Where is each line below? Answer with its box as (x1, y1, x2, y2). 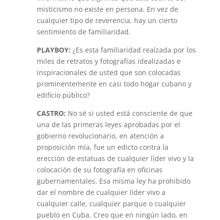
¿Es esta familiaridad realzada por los (72, 45, 196, 55)
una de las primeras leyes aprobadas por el (36, 120, 180, 129)
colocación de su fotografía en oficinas (36, 165, 163, 174)
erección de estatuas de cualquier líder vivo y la (36, 154, 194, 163)
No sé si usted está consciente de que (65, 109, 192, 118)
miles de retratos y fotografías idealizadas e (36, 56, 181, 66)
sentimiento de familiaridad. (36, 27, 131, 36)
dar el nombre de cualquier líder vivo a (36, 188, 165, 197)
